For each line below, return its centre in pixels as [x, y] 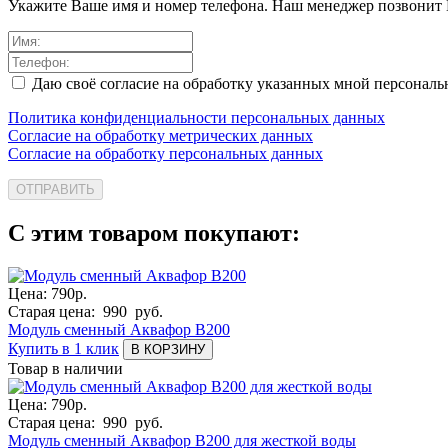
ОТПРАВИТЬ [55, 189]
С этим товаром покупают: [154, 232]
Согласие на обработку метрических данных [160, 135]
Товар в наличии [65, 368]
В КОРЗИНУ [168, 349]
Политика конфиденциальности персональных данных [196, 117]
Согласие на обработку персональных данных [165, 153]
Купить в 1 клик [63, 348]
